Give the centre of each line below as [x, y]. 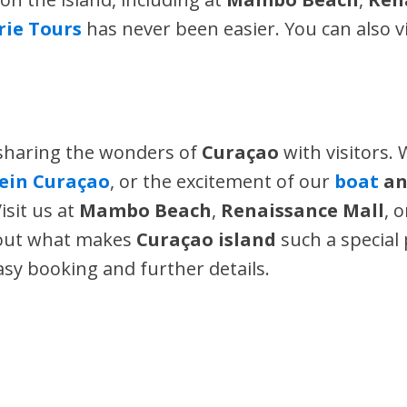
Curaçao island [207, 239]
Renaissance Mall [303, 210]
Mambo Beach [146, 210]
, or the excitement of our [223, 181]
